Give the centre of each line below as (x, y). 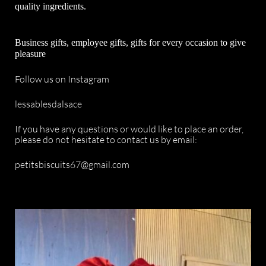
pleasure (30, 54)
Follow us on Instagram (62, 79)
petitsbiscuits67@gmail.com (72, 164)
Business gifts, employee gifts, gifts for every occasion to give (130, 42)
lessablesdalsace (48, 104)
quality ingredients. (50, 6)
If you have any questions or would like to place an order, (129, 129)
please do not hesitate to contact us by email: (106, 140)
